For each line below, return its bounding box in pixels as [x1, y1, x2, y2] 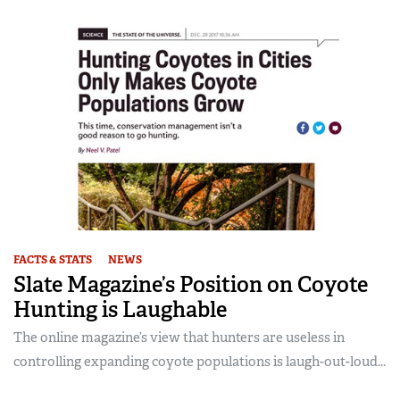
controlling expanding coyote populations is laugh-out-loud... [13, 352, 386, 371]
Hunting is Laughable [13, 295, 227, 323]
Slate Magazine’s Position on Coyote [13, 270, 368, 298]
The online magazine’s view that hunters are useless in [13, 328, 345, 346]
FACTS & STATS [13, 252, 92, 267]
